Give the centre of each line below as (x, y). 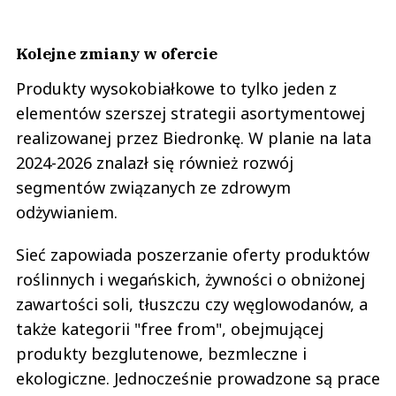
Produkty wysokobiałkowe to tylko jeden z (176, 88)
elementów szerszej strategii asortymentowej (190, 113)
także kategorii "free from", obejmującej (170, 328)
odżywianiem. (67, 212)
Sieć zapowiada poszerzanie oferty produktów (193, 254)
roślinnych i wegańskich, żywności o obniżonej (190, 279)
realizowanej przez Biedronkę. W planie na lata (194, 137)
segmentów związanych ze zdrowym (153, 187)
